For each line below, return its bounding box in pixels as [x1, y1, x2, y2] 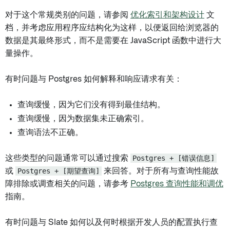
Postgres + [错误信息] [132, 154, 215, 162]
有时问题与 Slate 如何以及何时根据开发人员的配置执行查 [5, 218, 218, 226]
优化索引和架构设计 [130, 11, 204, 19]
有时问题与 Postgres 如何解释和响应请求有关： [5, 75, 182, 83]
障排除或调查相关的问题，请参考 [5, 180, 130, 188]
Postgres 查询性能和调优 [130, 180, 223, 188]
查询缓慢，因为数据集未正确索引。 [17, 114, 149, 123]
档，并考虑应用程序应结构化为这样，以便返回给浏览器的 [5, 24, 219, 32]
